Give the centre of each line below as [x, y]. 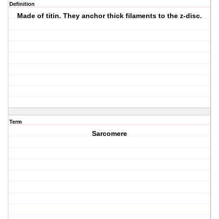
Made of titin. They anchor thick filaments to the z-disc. [110, 16]
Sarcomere [110, 134]
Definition [22, 4]
